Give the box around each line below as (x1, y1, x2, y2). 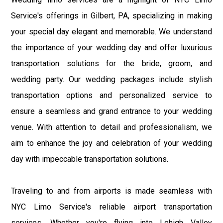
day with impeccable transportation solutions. (11, 154, 169, 164)
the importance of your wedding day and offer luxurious (11, 42, 212, 52)
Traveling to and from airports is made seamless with (11, 186, 212, 196)
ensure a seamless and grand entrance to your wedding (11, 106, 212, 116)
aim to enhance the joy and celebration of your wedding (11, 138, 212, 148)
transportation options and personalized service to (11, 90, 212, 100)
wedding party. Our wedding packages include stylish (11, 74, 212, 84)
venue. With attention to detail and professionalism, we (11, 122, 212, 132)
